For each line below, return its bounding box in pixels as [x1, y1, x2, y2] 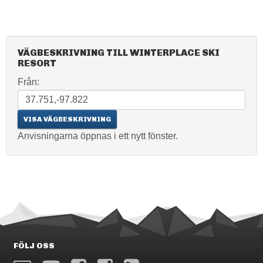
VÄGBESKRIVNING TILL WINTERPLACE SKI [18, 47, 220, 58]
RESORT [18, 58, 56, 69]
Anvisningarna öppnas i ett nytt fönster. [18, 131, 178, 141]
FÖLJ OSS [14, 241, 55, 251]
